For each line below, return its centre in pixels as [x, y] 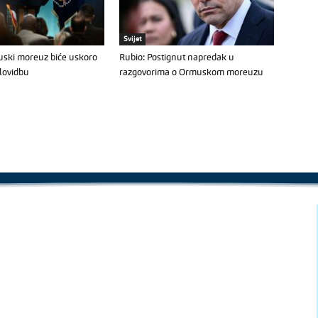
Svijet [132, 39]
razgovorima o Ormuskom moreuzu [191, 73]
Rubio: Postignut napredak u [177, 58]
